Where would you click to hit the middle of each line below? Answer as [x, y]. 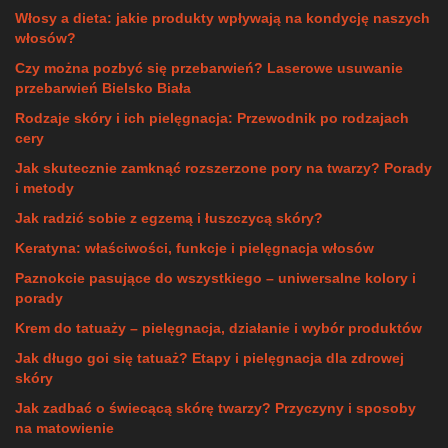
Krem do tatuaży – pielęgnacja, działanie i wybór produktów [218, 328]
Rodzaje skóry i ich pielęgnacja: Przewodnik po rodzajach [212, 118]
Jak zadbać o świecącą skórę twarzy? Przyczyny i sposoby [215, 408]
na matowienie [64, 428]
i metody [44, 188]
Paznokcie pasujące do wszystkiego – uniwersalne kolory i [215, 278]
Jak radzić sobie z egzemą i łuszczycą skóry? [169, 218]
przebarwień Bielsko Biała [103, 88]
